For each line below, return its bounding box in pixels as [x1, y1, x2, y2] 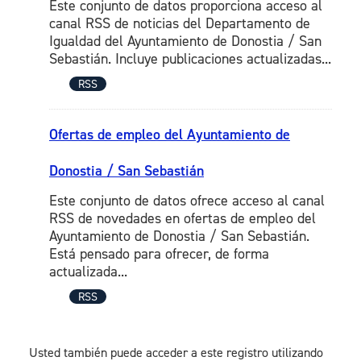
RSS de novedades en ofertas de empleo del [49, 210, 316, 228]
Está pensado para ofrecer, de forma [49, 245, 269, 263]
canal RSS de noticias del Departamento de [49, 15, 310, 33]
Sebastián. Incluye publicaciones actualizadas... [49, 50, 331, 68]
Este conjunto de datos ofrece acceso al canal [49, 192, 325, 210]
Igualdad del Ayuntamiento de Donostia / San [49, 32, 322, 51]
